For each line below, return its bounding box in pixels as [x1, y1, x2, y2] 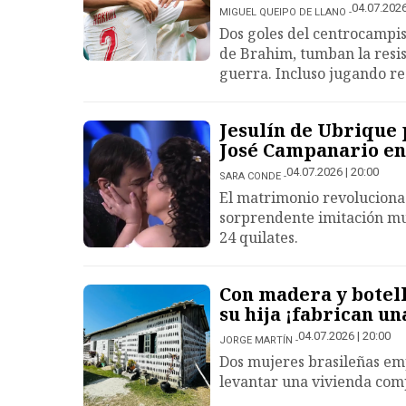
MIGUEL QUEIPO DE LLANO [219, 6, 346, 18]
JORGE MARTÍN [219, 334, 293, 346]
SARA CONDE [219, 170, 281, 182]
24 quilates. [219, 227, 298, 247]
